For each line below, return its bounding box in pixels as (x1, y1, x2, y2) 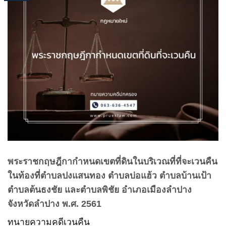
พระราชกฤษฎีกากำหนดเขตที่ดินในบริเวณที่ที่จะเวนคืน (8, 156, 217, 166)
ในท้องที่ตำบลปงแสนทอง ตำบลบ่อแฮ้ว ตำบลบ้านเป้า (8, 170, 211, 181)
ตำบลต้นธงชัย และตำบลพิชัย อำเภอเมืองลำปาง (8, 184, 192, 195)
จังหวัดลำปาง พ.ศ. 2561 (8, 198, 101, 209)
